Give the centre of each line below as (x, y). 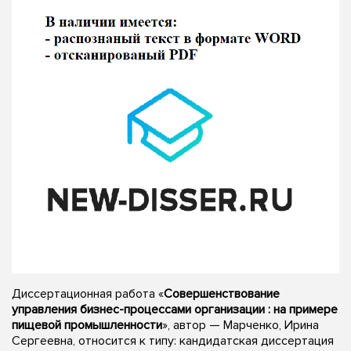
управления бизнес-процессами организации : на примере (175, 309)
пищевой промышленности (87, 325)
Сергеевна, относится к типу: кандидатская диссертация (173, 340)
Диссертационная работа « (88, 293)
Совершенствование (222, 293)
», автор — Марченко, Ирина (241, 325)
